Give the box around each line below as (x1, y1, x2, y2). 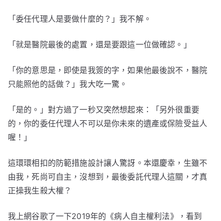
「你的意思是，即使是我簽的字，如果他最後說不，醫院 (8, 65, 208, 75)
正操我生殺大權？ (8, 185, 72, 196)
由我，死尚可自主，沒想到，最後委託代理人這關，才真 (8, 172, 208, 182)
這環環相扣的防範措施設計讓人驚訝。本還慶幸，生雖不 (8, 158, 208, 168)
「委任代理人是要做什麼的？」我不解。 (8, 14, 151, 24)
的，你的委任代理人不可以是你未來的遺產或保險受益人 (8, 118, 208, 129)
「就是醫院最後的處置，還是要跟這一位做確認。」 (8, 39, 191, 50)
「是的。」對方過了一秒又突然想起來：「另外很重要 (8, 105, 199, 115)
